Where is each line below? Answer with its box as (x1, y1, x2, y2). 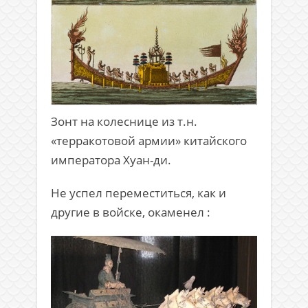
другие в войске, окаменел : (51, 204, 210, 221)
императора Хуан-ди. (51, 152, 171, 168)
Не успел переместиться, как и (51, 185, 226, 201)
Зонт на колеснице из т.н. (51, 113, 197, 130)
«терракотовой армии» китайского (51, 133, 247, 149)
